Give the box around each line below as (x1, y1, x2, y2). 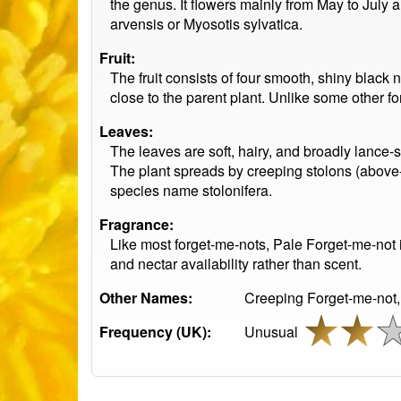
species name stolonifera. (110, 180, 272, 200)
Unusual (244, 321, 305, 342)
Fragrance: (99, 214, 174, 235)
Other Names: (99, 287, 192, 308)
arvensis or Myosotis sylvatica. (110, 13, 303, 34)
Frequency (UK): (99, 321, 211, 342)
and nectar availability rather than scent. (110, 253, 362, 274)
